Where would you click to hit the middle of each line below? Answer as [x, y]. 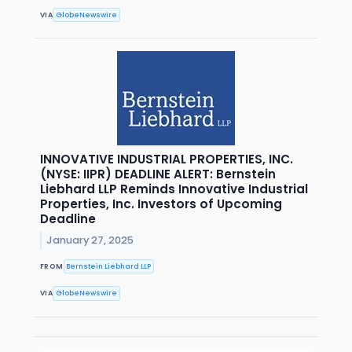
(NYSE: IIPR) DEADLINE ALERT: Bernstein [158, 174]
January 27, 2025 [90, 240]
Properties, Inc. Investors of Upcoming [161, 204]
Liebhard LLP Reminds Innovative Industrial [174, 189]
